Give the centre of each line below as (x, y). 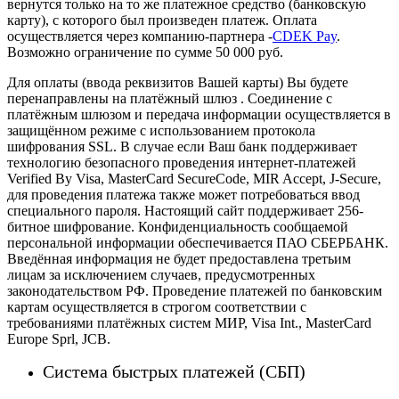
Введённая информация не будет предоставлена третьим (179, 259)
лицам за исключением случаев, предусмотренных (161, 275)
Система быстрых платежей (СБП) (174, 372)
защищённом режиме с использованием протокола (161, 131)
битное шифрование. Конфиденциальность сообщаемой (178, 227)
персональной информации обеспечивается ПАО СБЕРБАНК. (198, 243)
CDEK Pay (305, 37)
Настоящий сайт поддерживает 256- (254, 211)
